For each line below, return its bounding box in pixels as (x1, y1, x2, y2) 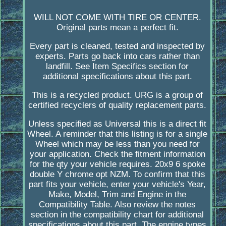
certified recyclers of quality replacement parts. (28, 100, 207, 110)
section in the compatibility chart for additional (31, 210, 204, 220)
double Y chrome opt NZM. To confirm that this (29, 169, 205, 180)
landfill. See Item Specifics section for (46, 62, 189, 72)
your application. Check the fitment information (29, 149, 205, 159)
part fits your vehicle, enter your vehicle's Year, (29, 180, 206, 190)
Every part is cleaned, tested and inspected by (30, 41, 205, 51)
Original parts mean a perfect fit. (56, 23, 179, 33)
